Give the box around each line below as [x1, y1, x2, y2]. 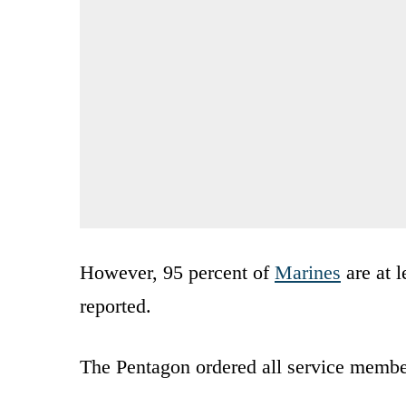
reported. [80, 294, 151, 317]
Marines [275, 260, 341, 284]
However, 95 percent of [80, 260, 275, 284]
